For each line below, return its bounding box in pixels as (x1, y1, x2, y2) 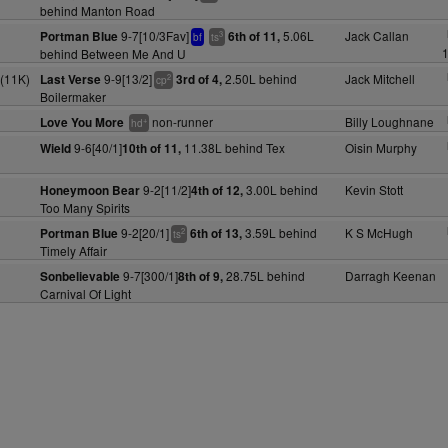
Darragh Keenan (344, 267, 436, 284)
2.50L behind (221, 70, 297, 87)
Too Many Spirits (39, 199, 130, 216)
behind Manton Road (39, 2, 155, 19)
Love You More (39, 114, 124, 131)
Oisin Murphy (344, 139, 417, 156)
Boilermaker (39, 88, 106, 105)
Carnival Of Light (39, 285, 131, 302)
